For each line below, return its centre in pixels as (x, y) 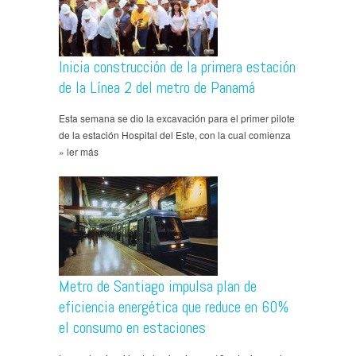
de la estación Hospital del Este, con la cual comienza (175, 134)
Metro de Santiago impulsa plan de (158, 286)
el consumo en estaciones (132, 327)
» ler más (79, 151)
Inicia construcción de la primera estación (177, 66)
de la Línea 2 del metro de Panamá (157, 87)
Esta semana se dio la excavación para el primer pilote (177, 118)
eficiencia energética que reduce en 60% (174, 306)
